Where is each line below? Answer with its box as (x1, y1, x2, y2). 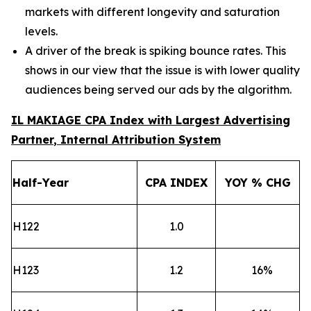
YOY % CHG (224, 176, 291, 190)
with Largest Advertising (144, 113, 290, 127)
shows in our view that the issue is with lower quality (25, 63, 300, 77)
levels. (25, 24, 58, 38)
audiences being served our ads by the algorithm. (25, 83, 292, 96)
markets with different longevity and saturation (25, 5, 280, 19)
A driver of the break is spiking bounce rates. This (25, 44, 286, 58)
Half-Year (12, 176, 69, 190)
